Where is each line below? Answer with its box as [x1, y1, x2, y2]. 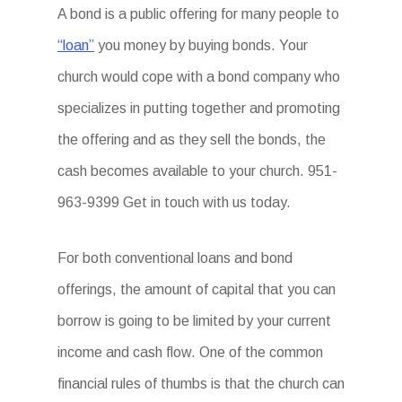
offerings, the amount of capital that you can [57, 282, 336, 297]
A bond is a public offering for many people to [57, 6, 339, 22]
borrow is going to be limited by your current [57, 313, 331, 328]
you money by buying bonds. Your [94, 38, 308, 53]
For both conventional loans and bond [57, 250, 293, 266]
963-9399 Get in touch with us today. [57, 195, 291, 210]
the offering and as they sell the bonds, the [57, 132, 326, 147]
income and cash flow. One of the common [57, 345, 323, 360]
